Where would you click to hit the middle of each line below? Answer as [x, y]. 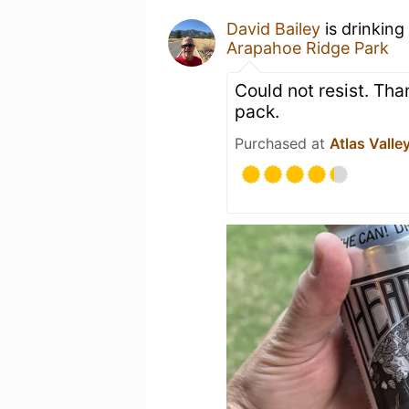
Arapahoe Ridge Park [308, 48]
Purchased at [282, 143]
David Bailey [273, 29]
